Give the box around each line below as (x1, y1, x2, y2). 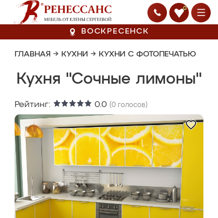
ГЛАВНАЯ (15, 51, 51, 58)
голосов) (116, 102, 147, 109)
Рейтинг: (15, 100, 53, 109)
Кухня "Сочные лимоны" (16, 72, 202, 87)
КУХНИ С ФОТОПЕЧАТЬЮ (99, 51, 196, 58)
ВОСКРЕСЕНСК (81, 28, 149, 36)
